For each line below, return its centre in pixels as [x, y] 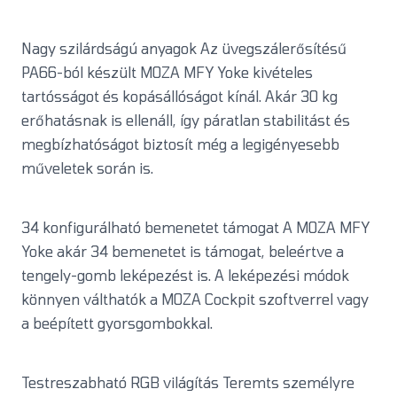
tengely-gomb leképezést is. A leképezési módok [185, 276]
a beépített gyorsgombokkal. [117, 323]
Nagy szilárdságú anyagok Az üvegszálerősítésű [184, 49]
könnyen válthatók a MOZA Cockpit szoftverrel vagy [195, 300]
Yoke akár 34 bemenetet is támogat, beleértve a [183, 252]
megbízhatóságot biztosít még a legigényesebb [180, 144]
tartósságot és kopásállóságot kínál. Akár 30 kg [179, 97]
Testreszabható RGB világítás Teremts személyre [188, 383]
